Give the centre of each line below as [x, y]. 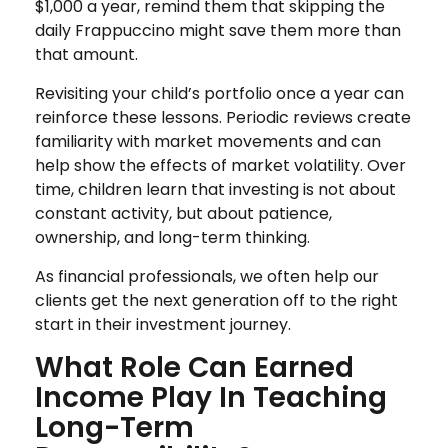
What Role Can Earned [194, 367]
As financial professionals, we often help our [207, 276]
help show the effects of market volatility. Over [220, 165]
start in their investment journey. [163, 324]
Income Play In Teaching [211, 397]
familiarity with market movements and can [208, 141]
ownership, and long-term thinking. [172, 237]
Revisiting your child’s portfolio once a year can [219, 93]
